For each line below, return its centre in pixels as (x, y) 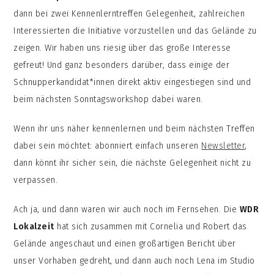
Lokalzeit (34, 227)
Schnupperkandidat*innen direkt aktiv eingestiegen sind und (132, 83)
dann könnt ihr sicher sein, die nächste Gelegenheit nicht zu (132, 163)
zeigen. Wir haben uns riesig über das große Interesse (122, 48)
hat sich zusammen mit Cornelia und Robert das (150, 227)
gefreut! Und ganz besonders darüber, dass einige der (122, 65)
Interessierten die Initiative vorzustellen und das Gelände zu (135, 31)
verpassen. (37, 180)
